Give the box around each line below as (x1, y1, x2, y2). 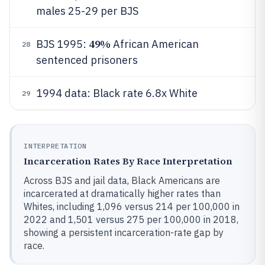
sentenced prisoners (36, 53, 138, 67)
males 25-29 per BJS (36, 4, 138, 18)
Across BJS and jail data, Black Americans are (24, 174, 220, 186)
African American (110, 37, 199, 51)
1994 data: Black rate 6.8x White (36, 86, 198, 100)
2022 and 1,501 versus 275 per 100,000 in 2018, (24, 214, 238, 225)
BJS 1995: (36, 37, 89, 51)
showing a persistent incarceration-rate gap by (24, 227, 224, 238)
